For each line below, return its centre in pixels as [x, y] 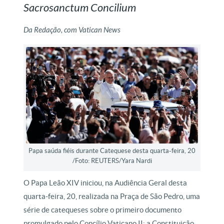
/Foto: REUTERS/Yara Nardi [112, 161]
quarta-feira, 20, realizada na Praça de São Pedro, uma [112, 196]
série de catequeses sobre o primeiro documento [103, 210]
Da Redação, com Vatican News [72, 30]
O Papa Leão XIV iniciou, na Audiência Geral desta [105, 183]
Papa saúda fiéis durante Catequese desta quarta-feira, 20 [112, 151]
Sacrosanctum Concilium [80, 8]
